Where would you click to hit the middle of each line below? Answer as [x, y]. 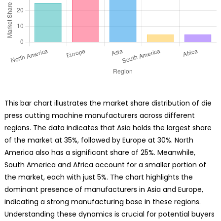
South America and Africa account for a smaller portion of [105, 165]
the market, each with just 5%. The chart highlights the [98, 177]
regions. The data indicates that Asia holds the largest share [108, 128]
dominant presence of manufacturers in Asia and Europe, [104, 190]
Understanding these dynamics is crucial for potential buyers [109, 214]
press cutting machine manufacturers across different [99, 116]
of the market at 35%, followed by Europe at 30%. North [99, 140]
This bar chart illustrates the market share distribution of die [108, 103]
